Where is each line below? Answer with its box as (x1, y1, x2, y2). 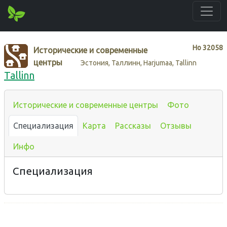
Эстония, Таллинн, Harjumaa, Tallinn (81, 58, 197, 67)
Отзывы (160, 121, 192, 130)
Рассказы (115, 121, 151, 130)
